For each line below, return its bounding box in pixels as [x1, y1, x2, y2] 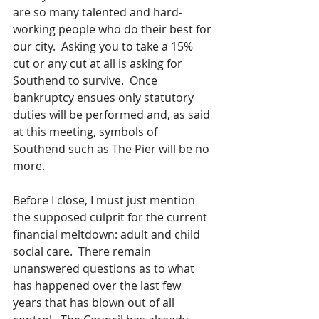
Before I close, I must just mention [13, 192, 198, 208]
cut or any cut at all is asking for [13, 56, 185, 71]
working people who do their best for [13, 21, 214, 37]
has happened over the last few [13, 278, 184, 293]
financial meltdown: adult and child [13, 226, 203, 242]
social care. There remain [13, 244, 154, 259]
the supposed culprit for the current [13, 209, 210, 225]
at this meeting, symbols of [13, 124, 160, 140]
